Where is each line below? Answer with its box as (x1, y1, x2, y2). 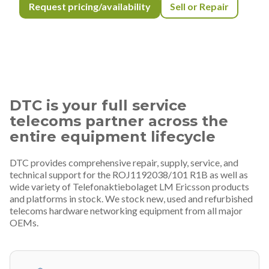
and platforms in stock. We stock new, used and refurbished (10, 192, 253, 204)
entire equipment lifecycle (10, 127, 216, 145)
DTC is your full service (10, 96, 187, 114)
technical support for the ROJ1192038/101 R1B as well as (10, 168, 248, 180)
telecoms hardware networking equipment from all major (10, 204, 243, 216)
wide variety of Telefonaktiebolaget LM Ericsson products (10, 180, 249, 192)
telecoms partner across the (10, 112, 228, 130)
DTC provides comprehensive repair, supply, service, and (10, 156, 238, 168)
